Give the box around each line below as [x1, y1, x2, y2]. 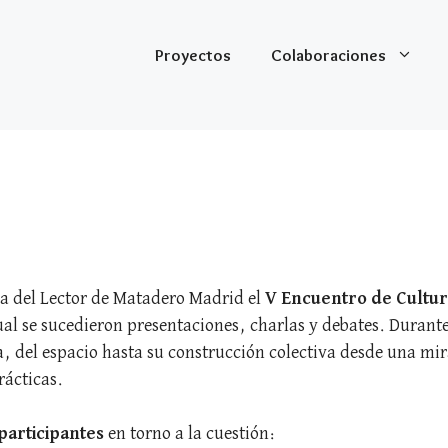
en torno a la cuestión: [104, 424, 275, 443]
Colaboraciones [271, 45, 386, 65]
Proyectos [155, 45, 231, 65]
